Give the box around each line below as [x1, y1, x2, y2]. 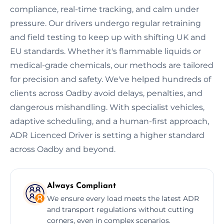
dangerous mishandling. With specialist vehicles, [10, 102, 204, 112]
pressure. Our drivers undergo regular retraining [10, 18, 201, 28]
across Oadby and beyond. [10, 144, 115, 154]
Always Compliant [47, 181, 116, 190]
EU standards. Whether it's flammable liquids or [10, 46, 201, 56]
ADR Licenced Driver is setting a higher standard [10, 130, 204, 140]
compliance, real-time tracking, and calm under [10, 4, 199, 14]
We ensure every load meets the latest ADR [47, 193, 199, 203]
